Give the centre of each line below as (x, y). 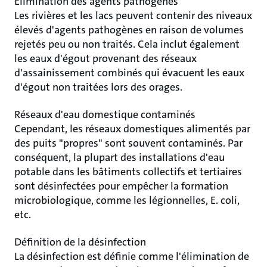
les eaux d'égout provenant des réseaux (105, 58)
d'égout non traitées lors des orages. (98, 87)
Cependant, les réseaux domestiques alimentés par (132, 129)
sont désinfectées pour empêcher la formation (121, 186)
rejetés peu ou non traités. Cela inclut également (127, 44)
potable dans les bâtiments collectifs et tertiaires (128, 172)
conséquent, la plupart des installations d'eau (119, 157)
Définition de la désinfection (80, 242)
